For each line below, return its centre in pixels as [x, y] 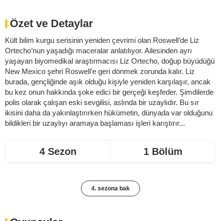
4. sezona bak [110, 188]
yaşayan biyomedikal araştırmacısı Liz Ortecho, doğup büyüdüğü [110, 61]
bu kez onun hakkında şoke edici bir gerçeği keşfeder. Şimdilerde [109, 92]
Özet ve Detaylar [52, 23]
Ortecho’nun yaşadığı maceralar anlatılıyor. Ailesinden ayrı [98, 51]
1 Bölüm [163, 151]
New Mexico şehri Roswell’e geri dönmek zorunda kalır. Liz [100, 71]
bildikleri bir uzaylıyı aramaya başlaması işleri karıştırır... [95, 123]
